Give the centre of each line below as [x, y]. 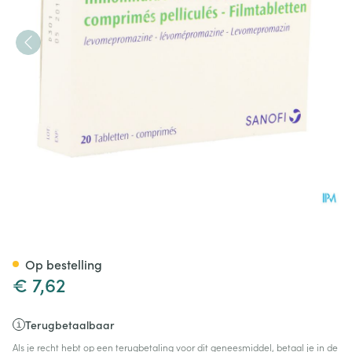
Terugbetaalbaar [70, 324]
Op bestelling [64, 264]
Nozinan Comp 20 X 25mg [159, 239]
